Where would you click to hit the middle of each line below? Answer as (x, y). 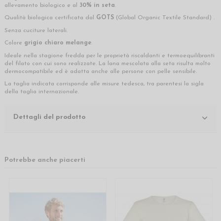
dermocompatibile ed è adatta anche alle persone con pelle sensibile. (101, 71)
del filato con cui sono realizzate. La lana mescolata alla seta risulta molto (108, 63)
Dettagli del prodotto (49, 117)
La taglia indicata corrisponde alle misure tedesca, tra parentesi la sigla (104, 84)
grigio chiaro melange (58, 43)
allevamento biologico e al (42, 5)
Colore (14, 43)
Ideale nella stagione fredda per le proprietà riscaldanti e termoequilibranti (110, 55)
